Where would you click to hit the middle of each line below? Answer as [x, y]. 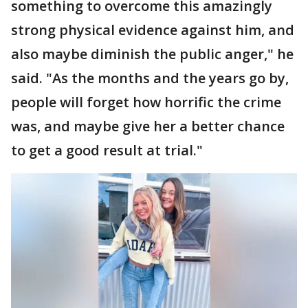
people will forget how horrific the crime [146, 102]
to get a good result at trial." [107, 150]
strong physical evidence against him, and [153, 30]
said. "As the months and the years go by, [150, 78]
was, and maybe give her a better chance [148, 126]
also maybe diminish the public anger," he [152, 54]
